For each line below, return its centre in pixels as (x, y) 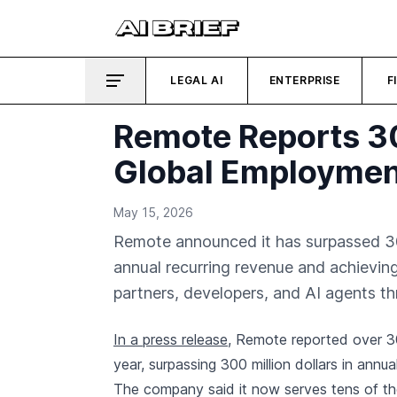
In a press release (171, 339)
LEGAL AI (197, 80)
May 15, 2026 (153, 212)
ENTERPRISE (304, 80)
